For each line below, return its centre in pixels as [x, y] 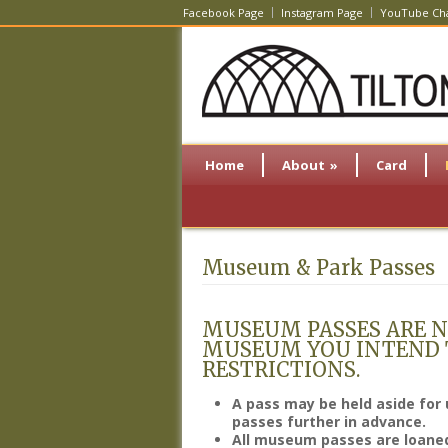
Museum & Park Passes [318, 267]
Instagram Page [322, 12]
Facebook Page [223, 12]
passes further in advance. [329, 421]
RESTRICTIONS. [281, 369]
